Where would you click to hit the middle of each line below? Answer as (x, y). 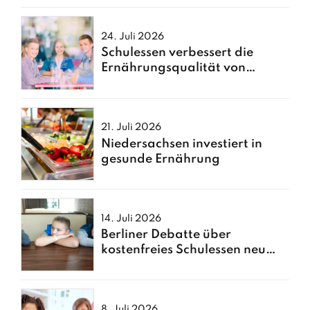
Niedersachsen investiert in (182, 144)
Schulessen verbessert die (177, 53)
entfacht (127, 265)
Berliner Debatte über (166, 235)
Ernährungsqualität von (174, 68)
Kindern (126, 83)
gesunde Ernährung (161, 159)
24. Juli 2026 (133, 36)
